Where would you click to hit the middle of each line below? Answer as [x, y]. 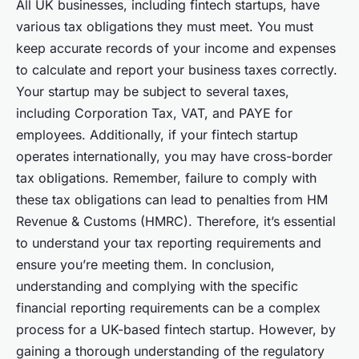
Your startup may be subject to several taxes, [153, 92]
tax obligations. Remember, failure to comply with [166, 178]
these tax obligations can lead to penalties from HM [172, 200]
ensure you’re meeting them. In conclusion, [145, 265]
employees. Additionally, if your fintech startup [157, 135]
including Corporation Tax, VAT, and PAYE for [154, 113]
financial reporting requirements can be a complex [168, 308]
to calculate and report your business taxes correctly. [177, 70]
